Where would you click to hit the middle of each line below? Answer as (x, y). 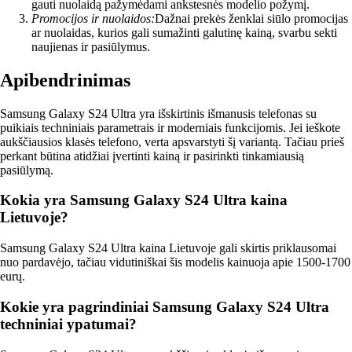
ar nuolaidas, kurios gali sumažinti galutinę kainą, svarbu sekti (184, 32)
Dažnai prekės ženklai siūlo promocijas (251, 18)
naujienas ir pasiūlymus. (91, 46)
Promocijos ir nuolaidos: (93, 18)
